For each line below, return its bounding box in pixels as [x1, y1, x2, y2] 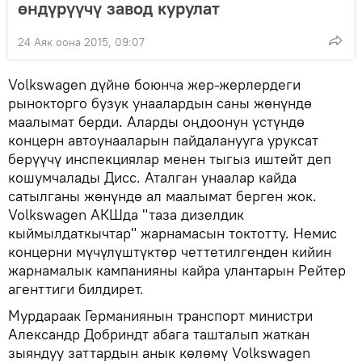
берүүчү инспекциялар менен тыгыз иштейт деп [8, 149, 331, 168]
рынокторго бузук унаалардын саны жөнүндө [8, 93, 312, 112]
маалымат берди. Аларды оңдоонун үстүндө [8, 112, 305, 131]
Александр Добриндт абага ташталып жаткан [8, 324, 309, 343]
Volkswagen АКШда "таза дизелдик [8, 204, 244, 224]
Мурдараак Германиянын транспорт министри [8, 305, 313, 325]
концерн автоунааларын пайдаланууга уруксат [8, 130, 318, 149]
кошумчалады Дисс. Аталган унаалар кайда [8, 167, 297, 187]
